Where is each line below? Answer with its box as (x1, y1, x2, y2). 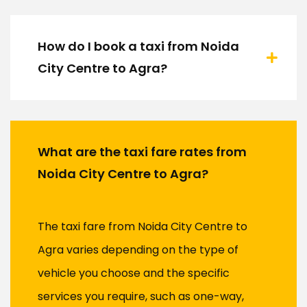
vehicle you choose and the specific (38, 265, 230, 282)
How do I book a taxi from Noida (38, 38, 239, 56)
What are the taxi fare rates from (38, 143, 247, 161)
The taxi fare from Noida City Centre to (38, 219, 247, 235)
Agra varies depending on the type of (38, 242, 238, 258)
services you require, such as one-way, (38, 288, 244, 305)
